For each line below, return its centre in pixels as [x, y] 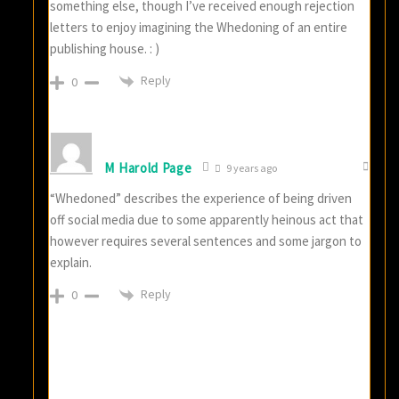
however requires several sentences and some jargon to [206, 241]
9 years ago [250, 168]
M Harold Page [148, 167]
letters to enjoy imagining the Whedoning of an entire [199, 28]
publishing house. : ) [105, 49]
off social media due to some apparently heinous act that [207, 220]
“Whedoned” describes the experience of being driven [201, 199]
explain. [71, 263]
